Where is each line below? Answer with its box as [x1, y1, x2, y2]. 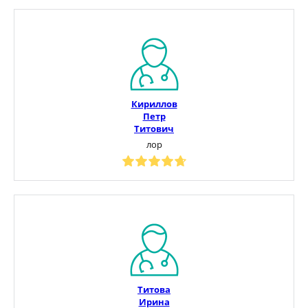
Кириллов [131, 97, 177, 110]
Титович [134, 122, 174, 135]
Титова [137, 283, 170, 296]
